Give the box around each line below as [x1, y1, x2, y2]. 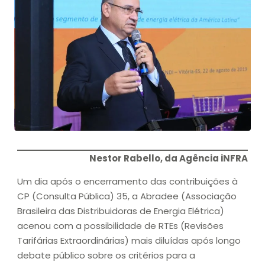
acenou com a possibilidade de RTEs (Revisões [17, 219, 224, 232]
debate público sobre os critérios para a [17, 249, 195, 262]
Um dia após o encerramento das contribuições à [17, 175, 238, 188]
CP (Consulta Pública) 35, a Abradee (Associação [17, 190, 237, 203]
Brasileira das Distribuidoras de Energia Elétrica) [17, 205, 224, 218]
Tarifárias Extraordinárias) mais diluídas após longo [17, 234, 241, 247]
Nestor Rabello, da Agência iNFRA [88, 151, 248, 164]
